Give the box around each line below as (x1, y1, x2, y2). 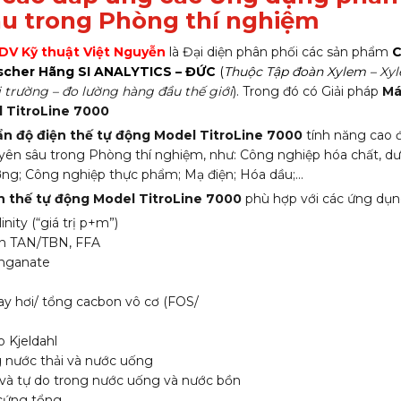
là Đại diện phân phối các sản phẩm (169, 44, 393, 60)
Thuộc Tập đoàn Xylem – (224, 64, 380, 80)
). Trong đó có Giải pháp (233, 83, 383, 99)
